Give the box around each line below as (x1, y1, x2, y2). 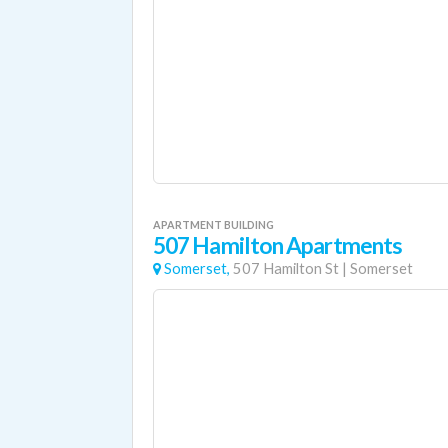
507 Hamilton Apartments (153, 232, 403, 259)
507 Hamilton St (233, 260, 339, 277)
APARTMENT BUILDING (153, 218, 274, 231)
